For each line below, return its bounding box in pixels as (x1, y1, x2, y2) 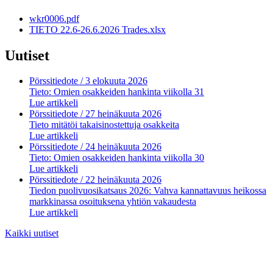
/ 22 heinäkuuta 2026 (78, 174, 161, 185)
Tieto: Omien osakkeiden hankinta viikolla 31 (29, 87, 204, 97)
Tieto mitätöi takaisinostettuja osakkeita (29, 119, 179, 130)
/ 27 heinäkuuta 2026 (78, 108, 161, 119)
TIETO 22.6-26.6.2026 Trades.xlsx (29, 24, 166, 35)
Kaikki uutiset (5, 228, 58, 239)
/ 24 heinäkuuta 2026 (78, 141, 161, 152)
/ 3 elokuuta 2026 (78, 76, 147, 87)
